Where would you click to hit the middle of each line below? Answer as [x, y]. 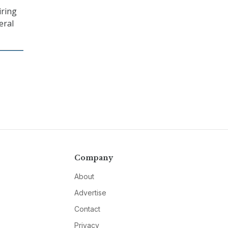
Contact [87, 209]
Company [93, 158]
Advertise [90, 193]
